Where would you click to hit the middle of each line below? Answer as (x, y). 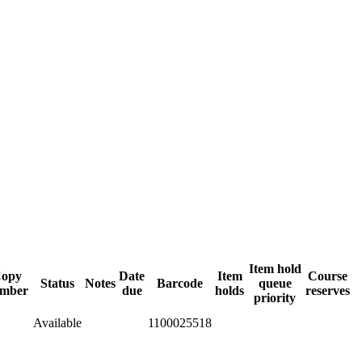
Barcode (180, 283)
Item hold (275, 268)
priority (275, 297)
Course (328, 276)
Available (57, 322)
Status (57, 283)
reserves (328, 290)
